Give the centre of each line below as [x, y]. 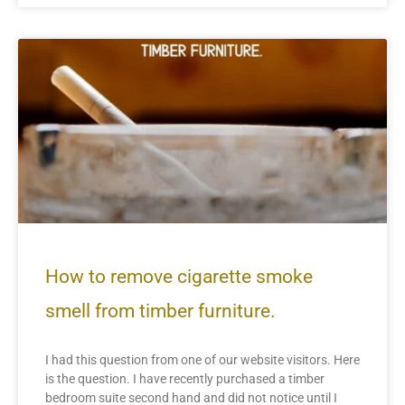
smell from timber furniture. [160, 311]
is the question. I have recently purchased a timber [185, 379]
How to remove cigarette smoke [179, 277]
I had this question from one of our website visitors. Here [202, 360]
